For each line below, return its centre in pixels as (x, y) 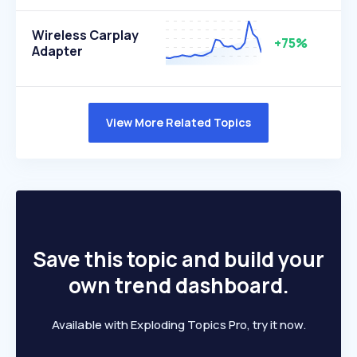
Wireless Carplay (85, 35)
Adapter (57, 51)
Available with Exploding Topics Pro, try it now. (178, 325)
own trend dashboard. (178, 285)
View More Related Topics (178, 122)
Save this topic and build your (178, 259)
